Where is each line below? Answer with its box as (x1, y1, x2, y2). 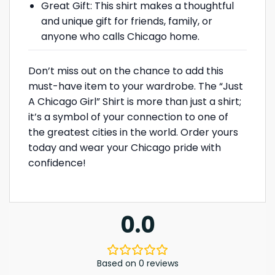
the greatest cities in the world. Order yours (28, 125, 238, 140)
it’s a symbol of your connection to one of (28, 110, 228, 125)
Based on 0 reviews (96, 257, 179, 269)
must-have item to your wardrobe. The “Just (28, 79, 243, 94)
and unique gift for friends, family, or (41, 14, 212, 28)
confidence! (28, 156, 86, 171)
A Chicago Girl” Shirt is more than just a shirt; (28, 95, 241, 109)
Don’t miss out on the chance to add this (28, 64, 223, 79)
